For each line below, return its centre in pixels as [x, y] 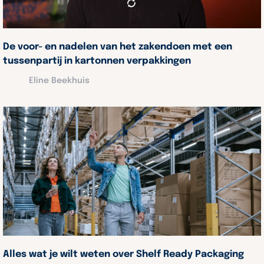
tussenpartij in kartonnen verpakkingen [99, 61]
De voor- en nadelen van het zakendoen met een [118, 47]
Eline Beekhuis [59, 81]
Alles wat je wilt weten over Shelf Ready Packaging [123, 254]
